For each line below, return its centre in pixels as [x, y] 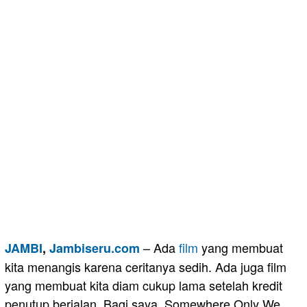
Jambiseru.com [95, 248]
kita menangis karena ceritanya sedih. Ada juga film [146, 267]
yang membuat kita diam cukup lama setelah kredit [144, 285]
